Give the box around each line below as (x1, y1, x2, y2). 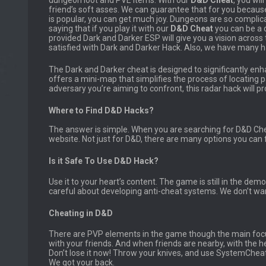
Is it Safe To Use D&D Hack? (49, 156, 159, 166)
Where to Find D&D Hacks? (49, 106, 154, 116)
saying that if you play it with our (49, 24, 170, 34)
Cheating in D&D (49, 208, 113, 218)
